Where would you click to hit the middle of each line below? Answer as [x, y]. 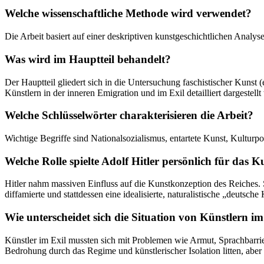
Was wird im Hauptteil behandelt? [88, 59]
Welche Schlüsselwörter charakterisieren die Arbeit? [129, 115]
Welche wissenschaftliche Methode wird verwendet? [128, 14]
